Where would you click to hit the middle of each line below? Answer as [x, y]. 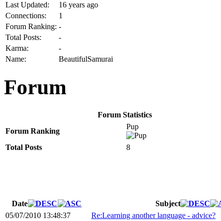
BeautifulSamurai [86, 59]
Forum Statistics [125, 114]
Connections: [26, 15]
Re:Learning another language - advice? [153, 215]
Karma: [17, 48]
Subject [168, 203]
